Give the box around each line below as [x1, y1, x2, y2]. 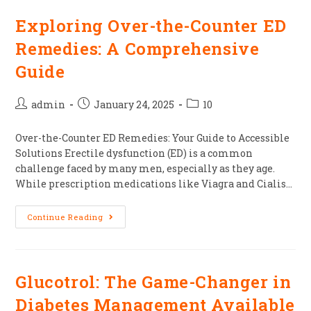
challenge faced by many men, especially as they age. [15, 162, 276, 175]
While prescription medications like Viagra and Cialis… [15, 177, 293, 190]
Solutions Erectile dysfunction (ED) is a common [15, 146, 253, 160]
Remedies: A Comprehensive [15, 37, 260, 60]
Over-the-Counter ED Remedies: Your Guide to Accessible [15, 131, 290, 144]
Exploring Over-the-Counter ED [15, 15, 287, 37]
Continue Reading [27, 212, 104, 222]
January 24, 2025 [94, 98, 175, 111]
